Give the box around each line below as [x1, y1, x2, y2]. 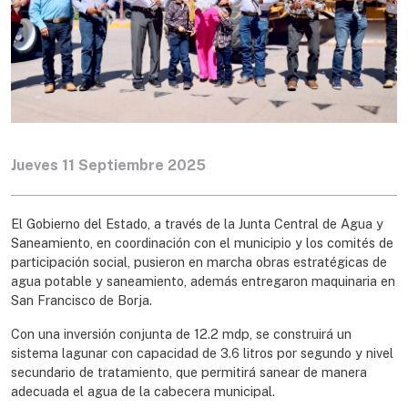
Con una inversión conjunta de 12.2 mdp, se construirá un [11, 325, 352, 342]
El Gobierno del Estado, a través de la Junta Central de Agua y [11, 215, 383, 231]
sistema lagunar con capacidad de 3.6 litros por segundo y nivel [11, 344, 393, 361]
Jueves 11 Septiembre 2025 [11, 156, 206, 174]
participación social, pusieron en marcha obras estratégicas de [11, 253, 387, 270]
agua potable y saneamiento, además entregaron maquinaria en [11, 272, 395, 289]
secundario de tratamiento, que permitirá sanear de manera [11, 363, 367, 380]
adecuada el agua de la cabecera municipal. [11, 382, 275, 399]
